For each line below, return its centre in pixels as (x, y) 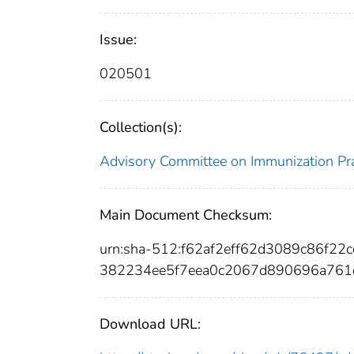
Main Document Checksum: (186, 215)
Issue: (118, 40)
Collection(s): (141, 128)
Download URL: (150, 324)
